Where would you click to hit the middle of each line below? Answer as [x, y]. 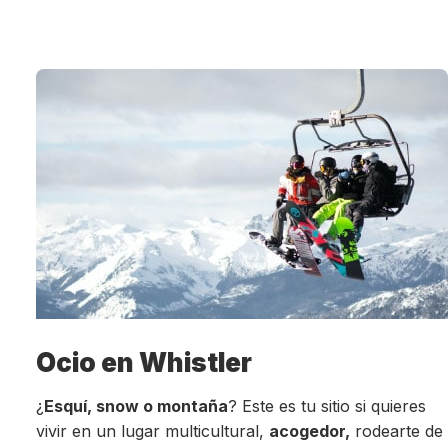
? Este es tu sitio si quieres [326, 406]
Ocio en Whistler [143, 362]
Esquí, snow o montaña [135, 406]
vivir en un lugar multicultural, [152, 431]
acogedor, [309, 431]
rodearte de [396, 431]
